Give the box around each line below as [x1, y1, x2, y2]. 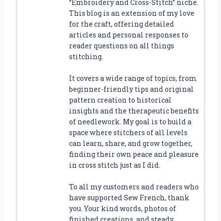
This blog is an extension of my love [69, 8, 194, 18]
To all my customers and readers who [69, 182, 199, 191]
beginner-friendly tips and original [69, 84, 194, 94]
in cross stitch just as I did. [69, 160, 160, 170]
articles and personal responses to [69, 30, 188, 39]
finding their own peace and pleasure [69, 149, 199, 159]
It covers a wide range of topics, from [69, 73, 197, 83]
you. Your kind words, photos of [69, 203, 176, 213]
